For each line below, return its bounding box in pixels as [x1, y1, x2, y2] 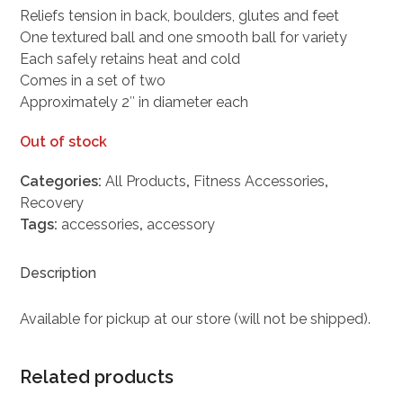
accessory [147, 216, 216, 233]
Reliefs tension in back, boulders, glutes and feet [20, 7, 340, 24]
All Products [105, 173, 187, 190]
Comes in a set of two [20, 72, 166, 89]
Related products [20, 366, 175, 388]
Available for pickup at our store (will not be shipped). [20, 310, 372, 327]
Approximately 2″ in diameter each [20, 94, 249, 111]
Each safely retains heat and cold [20, 50, 241, 67]
